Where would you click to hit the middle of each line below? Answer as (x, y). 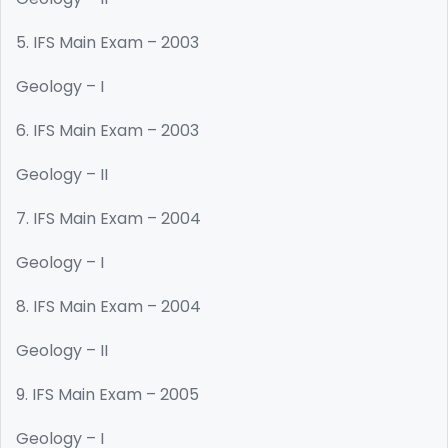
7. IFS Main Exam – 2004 (108, 218)
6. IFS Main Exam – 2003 (107, 130)
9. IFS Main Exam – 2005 (107, 394)
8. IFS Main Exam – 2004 (108, 306)
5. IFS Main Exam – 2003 (107, 42)
